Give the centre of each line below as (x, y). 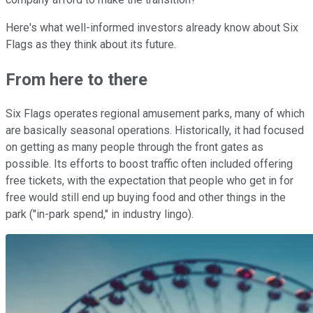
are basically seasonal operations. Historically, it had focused (155, 131)
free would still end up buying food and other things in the (146, 198)
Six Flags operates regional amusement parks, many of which (155, 114)
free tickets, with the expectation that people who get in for (150, 181)
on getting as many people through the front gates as (134, 147)
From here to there (77, 79)
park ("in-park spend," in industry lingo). (101, 214)
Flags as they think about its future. (91, 44)
